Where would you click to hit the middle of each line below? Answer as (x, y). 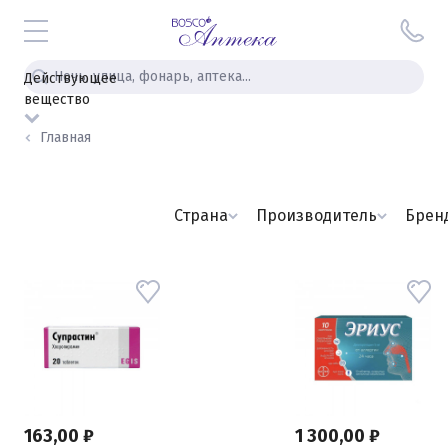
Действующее (70, 78)
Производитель (316, 215)
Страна (201, 215)
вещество (57, 99)
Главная (65, 137)
